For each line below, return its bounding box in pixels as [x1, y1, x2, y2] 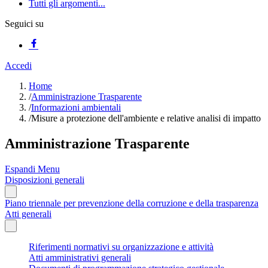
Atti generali [5, 208, 51, 219]
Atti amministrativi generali [29, 252, 131, 263]
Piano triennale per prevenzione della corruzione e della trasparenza [5, 197, 258, 208]
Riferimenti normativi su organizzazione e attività [29, 241, 214, 252]
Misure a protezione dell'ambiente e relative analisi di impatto [31, 113, 261, 123]
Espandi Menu [5, 163, 60, 174]
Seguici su [5, 19, 44, 29]
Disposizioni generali [5, 174, 84, 185]
